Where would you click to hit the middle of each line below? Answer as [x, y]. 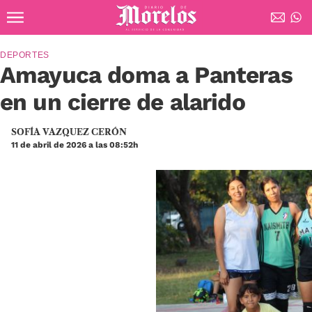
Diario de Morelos [119, 34]
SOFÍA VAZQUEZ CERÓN [69, 132]
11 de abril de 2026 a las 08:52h [75, 145]
